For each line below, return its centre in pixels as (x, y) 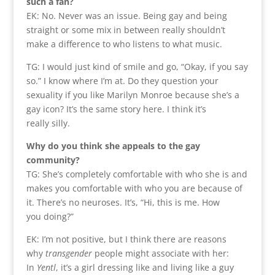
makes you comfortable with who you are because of (134, 188)
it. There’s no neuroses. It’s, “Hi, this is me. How (123, 202)
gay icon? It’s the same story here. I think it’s (116, 109)
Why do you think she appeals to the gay (113, 145)
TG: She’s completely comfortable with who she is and (137, 174)
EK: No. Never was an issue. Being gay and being (126, 15)
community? (53, 160)
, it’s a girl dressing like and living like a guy (145, 267)
